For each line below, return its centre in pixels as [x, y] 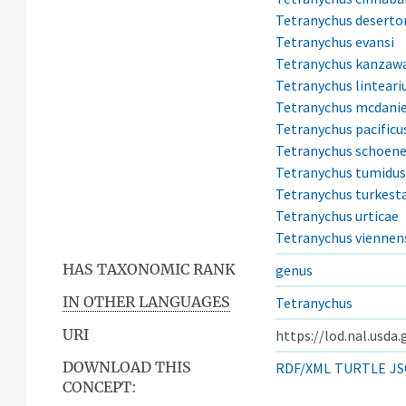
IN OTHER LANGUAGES [146, 301]
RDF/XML [303, 367]
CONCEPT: [99, 387]
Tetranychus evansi [335, 41]
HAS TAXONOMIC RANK [149, 269]
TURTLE [360, 367]
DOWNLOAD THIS [127, 367]
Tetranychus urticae [337, 215]
